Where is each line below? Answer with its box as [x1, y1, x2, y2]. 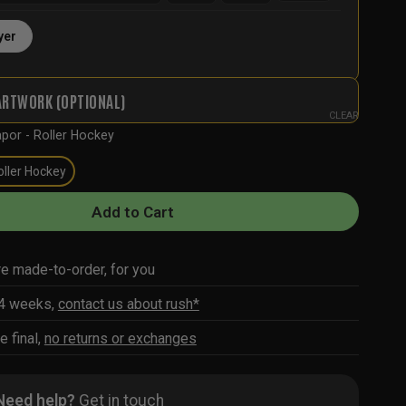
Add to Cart [91, 202, 174, 221]
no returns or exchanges [43, 329, 197, 347]
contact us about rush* [57, 295, 199, 313]
